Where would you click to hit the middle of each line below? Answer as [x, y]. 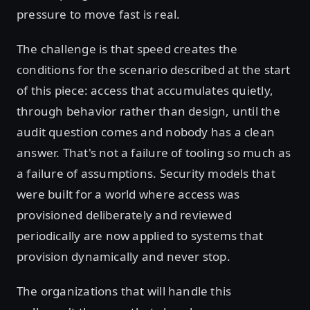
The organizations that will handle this [124, 291]
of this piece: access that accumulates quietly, [145, 90]
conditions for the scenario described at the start [154, 70]
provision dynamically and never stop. [125, 256]
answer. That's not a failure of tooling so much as [154, 153]
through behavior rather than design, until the [148, 111]
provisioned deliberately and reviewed [124, 215]
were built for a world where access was [128, 194]
